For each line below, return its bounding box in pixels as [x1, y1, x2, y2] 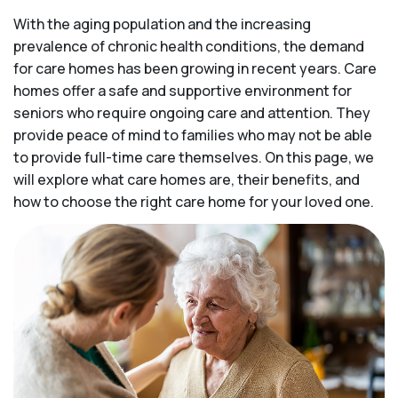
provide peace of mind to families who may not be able [13, 125, 372, 145]
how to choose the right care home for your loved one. [13, 192, 374, 211]
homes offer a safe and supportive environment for [13, 81, 352, 100]
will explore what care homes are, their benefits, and [13, 170, 360, 189]
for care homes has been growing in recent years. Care [13, 59, 377, 78]
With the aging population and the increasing [13, 14, 311, 34]
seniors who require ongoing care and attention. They [13, 103, 370, 123]
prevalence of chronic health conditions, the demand [13, 36, 364, 56]
